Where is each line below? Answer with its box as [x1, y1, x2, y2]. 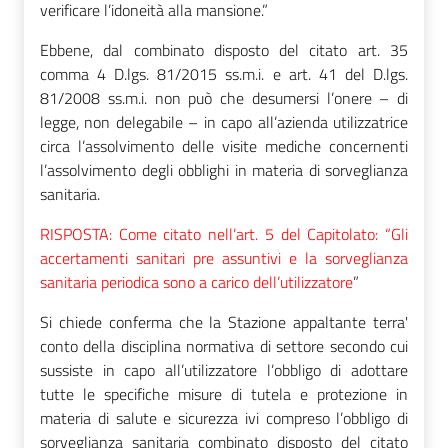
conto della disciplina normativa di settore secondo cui [40, 333, 408, 358]
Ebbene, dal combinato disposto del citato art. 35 [40, 37, 408, 62]
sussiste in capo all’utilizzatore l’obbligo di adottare [40, 357, 408, 382]
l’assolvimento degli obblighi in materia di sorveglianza [40, 157, 408, 182]
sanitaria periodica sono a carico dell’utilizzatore [40, 269, 353, 294]
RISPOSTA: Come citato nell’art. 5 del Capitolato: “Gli [40, 221, 408, 246]
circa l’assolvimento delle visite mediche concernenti [40, 133, 408, 158]
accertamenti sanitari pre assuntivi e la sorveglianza [40, 245, 408, 270]
